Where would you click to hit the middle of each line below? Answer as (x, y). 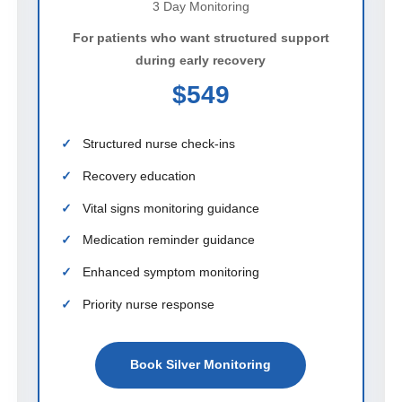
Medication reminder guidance (168, 240)
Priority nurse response (148, 305)
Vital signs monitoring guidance (170, 208)
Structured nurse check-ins (158, 143)
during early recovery (201, 60)
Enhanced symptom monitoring (170, 272)
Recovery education (139, 175)
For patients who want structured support (201, 37)
